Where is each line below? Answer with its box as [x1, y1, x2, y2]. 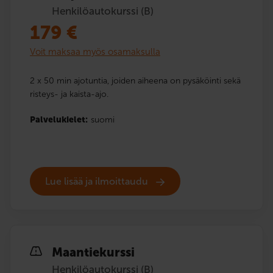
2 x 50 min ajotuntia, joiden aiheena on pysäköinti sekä [30, 75, 241, 86]
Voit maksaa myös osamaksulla [30, 46, 160, 57]
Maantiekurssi [52, 244, 135, 260]
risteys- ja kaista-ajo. [30, 88, 108, 99]
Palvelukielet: [30, 114, 88, 125]
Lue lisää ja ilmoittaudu [45, 175, 151, 188]
